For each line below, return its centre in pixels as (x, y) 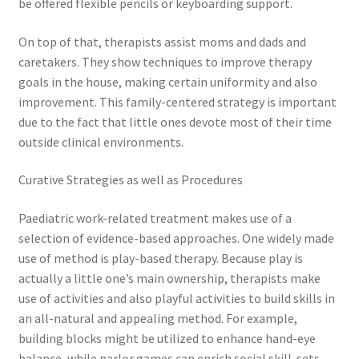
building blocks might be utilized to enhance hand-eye (167, 339)
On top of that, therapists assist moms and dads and (162, 41)
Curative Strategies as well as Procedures (130, 180)
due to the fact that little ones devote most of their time (175, 121)
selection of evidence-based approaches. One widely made (176, 238)
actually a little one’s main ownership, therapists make (169, 278)
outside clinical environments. (101, 141)
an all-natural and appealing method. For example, (157, 319)
